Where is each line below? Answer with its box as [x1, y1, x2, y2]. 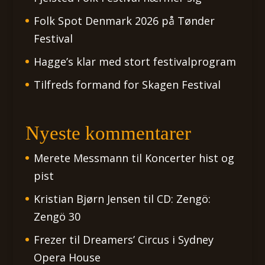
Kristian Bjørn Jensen [33, 191, 140, 206]
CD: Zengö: [156, 191, 211, 206]
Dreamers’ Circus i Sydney [82, 232, 214, 247]
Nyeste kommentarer [25, 122, 191, 144]
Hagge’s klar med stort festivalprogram [33, 54, 236, 69]
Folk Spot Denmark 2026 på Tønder [33, 14, 215, 28]
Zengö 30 [33, 209, 80, 224]
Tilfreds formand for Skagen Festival [33, 77, 221, 92]
